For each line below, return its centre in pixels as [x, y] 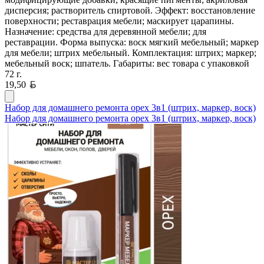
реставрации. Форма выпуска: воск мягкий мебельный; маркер [132, 42]
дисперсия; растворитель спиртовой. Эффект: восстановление [130, 10]
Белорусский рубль [75, 84]
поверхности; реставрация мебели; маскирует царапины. [119, 21]
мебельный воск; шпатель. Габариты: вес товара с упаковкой [127, 63]
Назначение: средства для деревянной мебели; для [105, 31]
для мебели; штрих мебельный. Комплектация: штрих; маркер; [131, 52]
